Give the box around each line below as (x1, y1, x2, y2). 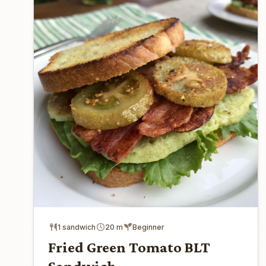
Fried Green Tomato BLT (48, 238, 210, 256)
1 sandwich (58, 222, 96, 232)
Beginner (132, 222, 164, 232)
